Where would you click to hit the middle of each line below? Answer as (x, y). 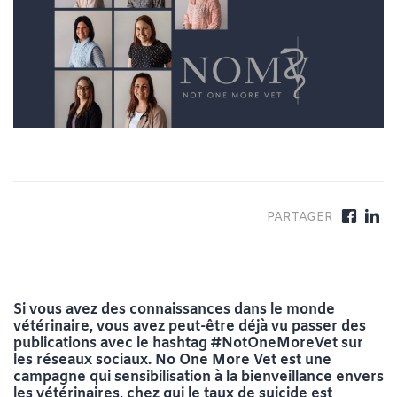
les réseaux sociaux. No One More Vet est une (172, 361)
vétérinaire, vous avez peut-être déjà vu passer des (190, 327)
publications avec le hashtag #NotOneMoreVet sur (188, 344)
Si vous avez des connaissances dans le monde (174, 310)
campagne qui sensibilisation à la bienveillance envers (198, 378)
